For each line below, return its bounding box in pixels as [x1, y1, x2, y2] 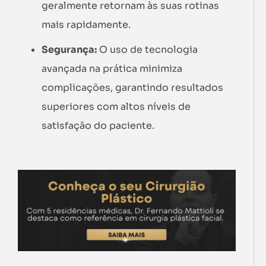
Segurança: [42, 43, 97, 56]
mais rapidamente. [42, 18, 131, 31]
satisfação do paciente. [42, 119, 154, 132]
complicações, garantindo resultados [42, 81, 223, 94]
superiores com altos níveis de [42, 100, 191, 113]
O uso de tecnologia [97, 43, 198, 56]
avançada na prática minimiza [42, 62, 182, 75]
